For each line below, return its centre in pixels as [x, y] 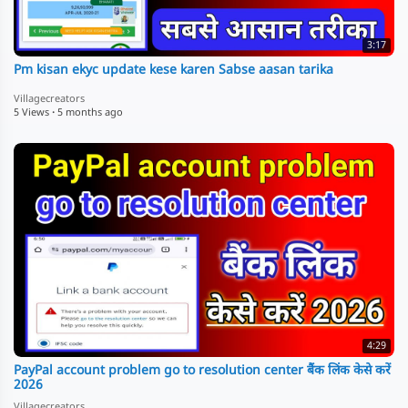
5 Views [31, 112]
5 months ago [90, 112]
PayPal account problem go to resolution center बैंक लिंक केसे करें [202, 372]
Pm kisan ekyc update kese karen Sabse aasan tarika [173, 70]
